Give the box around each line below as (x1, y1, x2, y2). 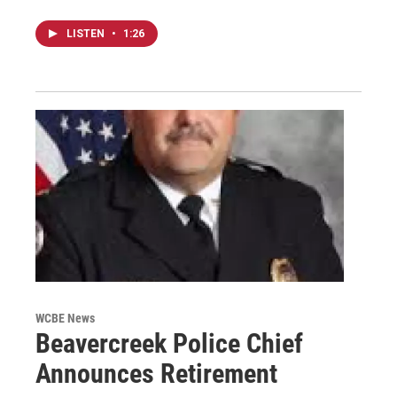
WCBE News (35, 310, 95, 325)
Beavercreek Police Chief (35, 327, 303, 359)
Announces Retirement (35, 357, 277, 389)
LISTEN (66, 27, 107, 40)
